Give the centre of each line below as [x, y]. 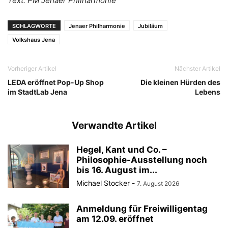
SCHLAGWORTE [34, 26]
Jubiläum [150, 26]
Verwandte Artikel [114, 125]
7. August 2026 [158, 183]
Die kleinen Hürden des [180, 82]
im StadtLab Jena [37, 92]
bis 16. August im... [117, 170]
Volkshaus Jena [34, 39]
